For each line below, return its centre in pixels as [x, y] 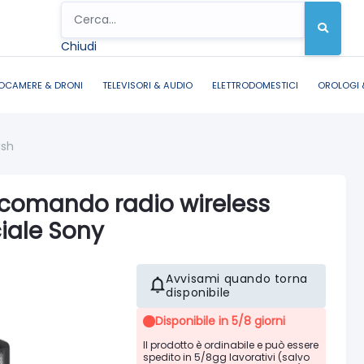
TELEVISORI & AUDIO [147, 85]
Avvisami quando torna [237, 278]
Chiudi [79, 46]
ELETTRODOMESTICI [255, 85]
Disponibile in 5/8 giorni [221, 321]
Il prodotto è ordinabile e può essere [231, 344]
